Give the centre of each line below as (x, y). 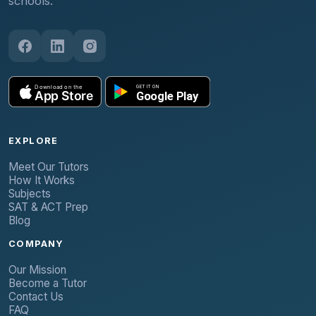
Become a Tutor (48, 284)
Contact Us (36, 297)
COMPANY (36, 244)
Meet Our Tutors (49, 167)
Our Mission (37, 270)
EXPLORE (34, 141)
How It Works (42, 181)
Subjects (30, 194)
